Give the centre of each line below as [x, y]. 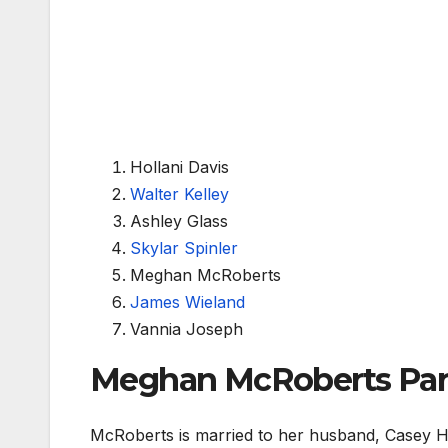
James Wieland [187, 301]
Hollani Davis [179, 166]
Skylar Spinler [184, 247]
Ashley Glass [179, 220]
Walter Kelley [179, 193]
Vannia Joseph [186, 328]
